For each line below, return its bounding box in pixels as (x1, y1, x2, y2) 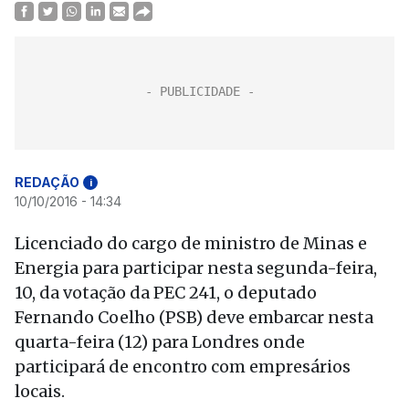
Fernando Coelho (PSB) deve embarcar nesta (15, 307, 373, 328)
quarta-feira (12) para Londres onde (15, 331, 305, 352)
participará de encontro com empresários (15, 356, 351, 377)
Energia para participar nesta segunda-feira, (15, 257, 377, 278)
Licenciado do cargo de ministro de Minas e (15, 233, 367, 254)
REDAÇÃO (15, 174, 79, 190)
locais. (15, 381, 65, 402)
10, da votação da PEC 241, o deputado (15, 282, 317, 303)
